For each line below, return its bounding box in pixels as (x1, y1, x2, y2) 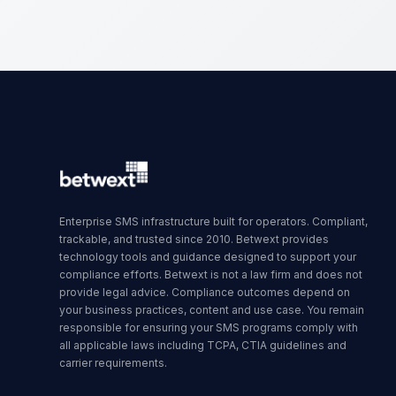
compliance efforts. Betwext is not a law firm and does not (59, 268, 363, 281)
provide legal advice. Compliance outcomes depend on (59, 286, 351, 299)
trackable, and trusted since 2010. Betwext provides (59, 232, 330, 246)
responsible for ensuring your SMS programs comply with (59, 321, 359, 334)
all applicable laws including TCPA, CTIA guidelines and (59, 339, 347, 352)
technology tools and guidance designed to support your (59, 250, 357, 263)
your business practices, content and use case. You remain (59, 303, 365, 316)
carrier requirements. (59, 356, 168, 369)
